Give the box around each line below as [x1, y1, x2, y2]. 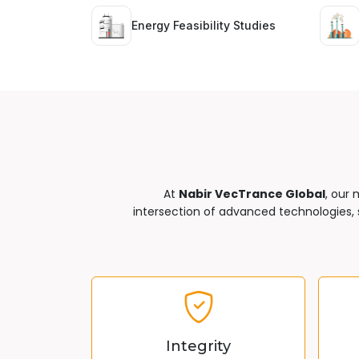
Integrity [166, 337, 231, 355]
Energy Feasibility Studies [131, 18, 276, 32]
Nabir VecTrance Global [178, 186, 325, 202]
